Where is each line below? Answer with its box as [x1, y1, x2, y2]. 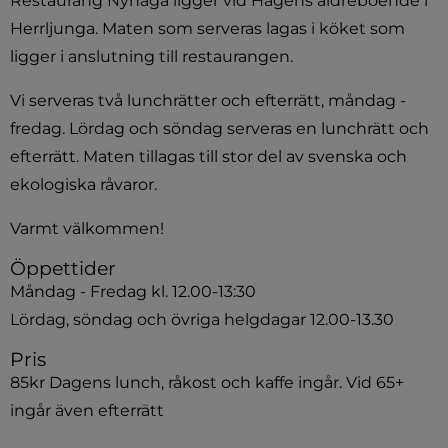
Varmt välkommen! [10, 218, 164, 238]
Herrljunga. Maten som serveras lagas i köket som [10, 18, 405, 38]
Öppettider [10, 256, 116, 280]
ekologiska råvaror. [10, 174, 157, 194]
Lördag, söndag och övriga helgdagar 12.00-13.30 [10, 309, 402, 329]
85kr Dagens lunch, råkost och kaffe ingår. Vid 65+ [10, 372, 404, 392]
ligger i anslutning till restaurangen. [10, 46, 293, 66]
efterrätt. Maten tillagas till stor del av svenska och [10, 146, 407, 166]
